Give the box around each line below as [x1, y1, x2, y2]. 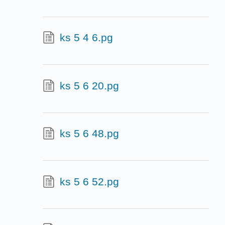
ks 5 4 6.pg [59, 32, 113, 44]
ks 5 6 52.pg [59, 175, 119, 187]
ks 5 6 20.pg [59, 79, 119, 91]
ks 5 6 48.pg [59, 128, 119, 140]
